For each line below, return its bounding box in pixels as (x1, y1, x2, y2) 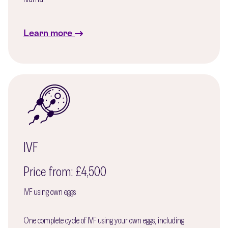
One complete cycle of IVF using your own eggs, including (23, 215, 184, 226)
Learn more (23, 27, 72, 38)
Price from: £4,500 (23, 163, 106, 180)
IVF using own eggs (23, 186, 76, 198)
